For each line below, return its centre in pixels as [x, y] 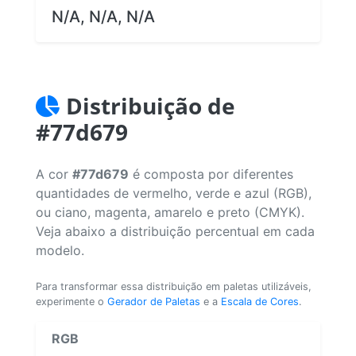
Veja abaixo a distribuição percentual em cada [175, 231]
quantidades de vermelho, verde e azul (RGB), [174, 193]
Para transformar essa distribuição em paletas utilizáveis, [174, 286]
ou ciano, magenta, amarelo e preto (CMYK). [170, 212]
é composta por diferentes [211, 174]
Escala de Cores [260, 301]
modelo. [60, 250]
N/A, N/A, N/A [103, 16]
